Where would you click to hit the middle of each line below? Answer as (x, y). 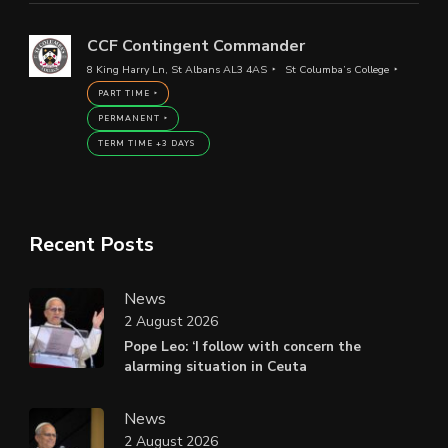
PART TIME (123, 93)
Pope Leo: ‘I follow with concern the (242, 346)
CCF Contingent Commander (195, 45)
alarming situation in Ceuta (215, 366)
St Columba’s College (336, 69)
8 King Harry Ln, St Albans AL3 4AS (176, 69)
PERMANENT (128, 118)
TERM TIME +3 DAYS (146, 143)
